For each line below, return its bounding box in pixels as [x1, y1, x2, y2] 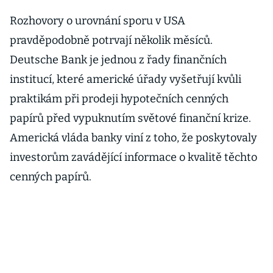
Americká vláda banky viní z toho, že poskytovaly [10, 131, 257, 144]
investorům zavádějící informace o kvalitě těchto [10, 151, 257, 164]
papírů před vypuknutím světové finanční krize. [10, 112, 251, 125]
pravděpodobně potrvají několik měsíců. [10, 34, 213, 47]
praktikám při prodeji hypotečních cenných [10, 92, 229, 105]
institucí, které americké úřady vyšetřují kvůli [10, 73, 241, 86]
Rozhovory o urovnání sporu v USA [10, 14, 185, 27]
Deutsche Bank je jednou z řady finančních [10, 53, 227, 66]
